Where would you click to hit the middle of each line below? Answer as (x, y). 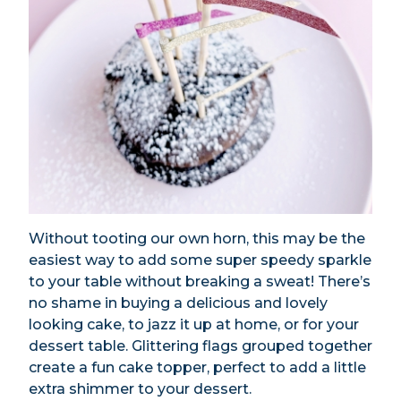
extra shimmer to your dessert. (140, 389)
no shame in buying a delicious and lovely (178, 303)
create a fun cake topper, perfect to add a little (197, 368)
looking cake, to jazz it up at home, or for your (194, 325)
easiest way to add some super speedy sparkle (200, 260)
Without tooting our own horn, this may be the (197, 239)
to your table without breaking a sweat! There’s (200, 282)
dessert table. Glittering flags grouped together (200, 346)
